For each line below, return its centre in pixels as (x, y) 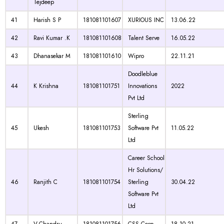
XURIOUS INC (146, 20)
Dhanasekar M (52, 56)
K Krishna (46, 86)
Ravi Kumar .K (52, 38)
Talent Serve (144, 38)
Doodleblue (143, 74)
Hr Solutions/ (145, 170)
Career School (146, 158)
